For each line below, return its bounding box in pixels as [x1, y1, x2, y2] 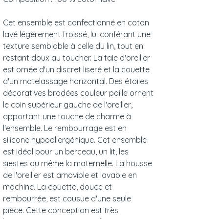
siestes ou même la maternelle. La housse [3, 158, 152, 169]
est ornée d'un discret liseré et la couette [3, 65, 150, 75]
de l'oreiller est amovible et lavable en [3, 170, 137, 180]
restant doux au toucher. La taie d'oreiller [3, 53, 150, 63]
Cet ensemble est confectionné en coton [3, 18, 149, 28]
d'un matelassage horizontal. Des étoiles [3, 76, 148, 87]
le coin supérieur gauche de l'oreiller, [3, 100, 132, 110]
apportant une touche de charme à [3, 111, 131, 122]
